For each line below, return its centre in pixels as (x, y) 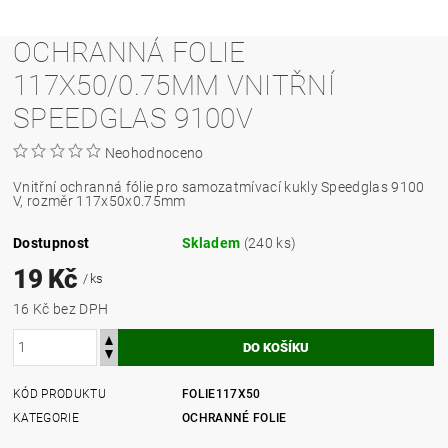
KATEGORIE (46, 417)
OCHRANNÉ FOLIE (234, 417)
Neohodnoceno (154, 152)
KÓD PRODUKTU (59, 393)
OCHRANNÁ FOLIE (129, 52)
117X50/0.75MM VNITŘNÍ (174, 85)
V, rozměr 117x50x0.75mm (99, 200)
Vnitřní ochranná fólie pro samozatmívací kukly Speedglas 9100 (219, 186)
